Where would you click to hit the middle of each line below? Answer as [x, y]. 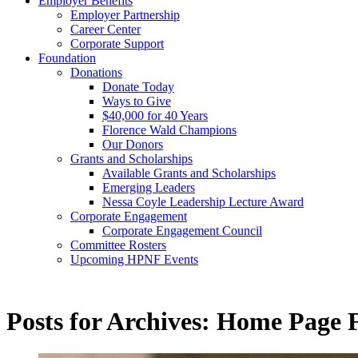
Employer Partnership [125, 15]
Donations [96, 72]
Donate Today [138, 87]
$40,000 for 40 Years [155, 115]
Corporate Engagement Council [182, 231]
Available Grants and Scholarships [189, 173]
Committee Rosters [118, 245]
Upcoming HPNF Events [134, 259]
